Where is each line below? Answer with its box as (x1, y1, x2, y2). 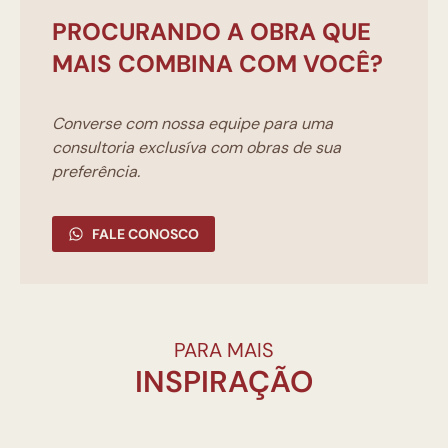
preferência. (52, 160, 140, 182)
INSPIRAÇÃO (135, 361, 313, 401)
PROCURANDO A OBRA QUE (52, 15, 371, 47)
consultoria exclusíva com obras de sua (52, 136, 341, 158)
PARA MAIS (174, 336, 274, 363)
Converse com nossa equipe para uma (52, 112, 333, 134)
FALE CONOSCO (92, 224, 199, 243)
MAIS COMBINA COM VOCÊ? (52, 47, 383, 79)
